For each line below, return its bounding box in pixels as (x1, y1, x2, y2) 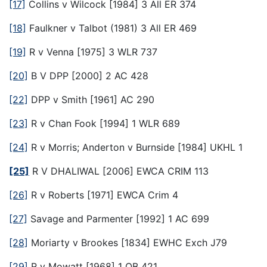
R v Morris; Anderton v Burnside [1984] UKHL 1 (28, 141, 246, 153)
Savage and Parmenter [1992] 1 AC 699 (27, 212, 209, 225)
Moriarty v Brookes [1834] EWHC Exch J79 (28, 236, 227, 249)
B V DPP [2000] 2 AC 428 (28, 69, 148, 82)
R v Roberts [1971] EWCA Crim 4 (28, 188, 178, 201)
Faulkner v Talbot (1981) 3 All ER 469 (26, 21, 197, 34)
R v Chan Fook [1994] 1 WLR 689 (28, 117, 180, 129)
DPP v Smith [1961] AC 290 (28, 93, 154, 105)
